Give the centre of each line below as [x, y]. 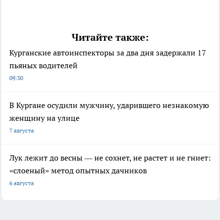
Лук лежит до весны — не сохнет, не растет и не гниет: [110, 158]
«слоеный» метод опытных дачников [78, 171]
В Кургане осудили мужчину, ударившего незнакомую [109, 105]
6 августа [22, 183]
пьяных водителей [43, 66]
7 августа [22, 131]
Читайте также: [110, 38]
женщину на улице [44, 118]
